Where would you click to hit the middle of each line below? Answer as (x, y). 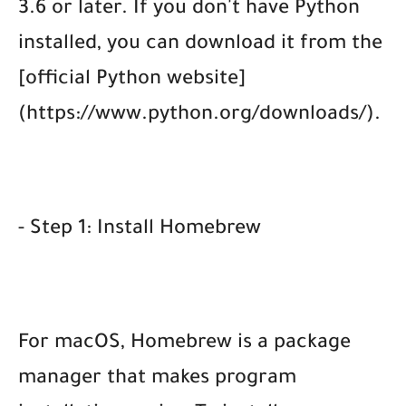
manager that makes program (157, 379)
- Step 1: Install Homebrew (140, 230)
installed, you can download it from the (200, 45)
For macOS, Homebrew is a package (184, 344)
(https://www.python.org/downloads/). (199, 116)
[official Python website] (132, 80)
